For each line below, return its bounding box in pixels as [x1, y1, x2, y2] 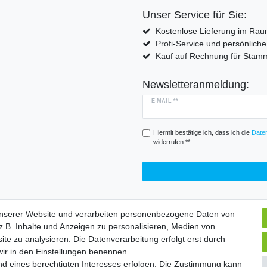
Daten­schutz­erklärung [157, 229, 240, 240]
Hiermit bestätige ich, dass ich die [153, 129, 252, 136]
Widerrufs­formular [14, 229, 82, 240]
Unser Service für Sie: [142, 8, 247, 21]
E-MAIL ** [151, 97, 178, 104]
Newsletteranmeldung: [142, 78, 249, 91]
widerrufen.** [153, 138, 190, 146]
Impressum [98, 229, 141, 240]
